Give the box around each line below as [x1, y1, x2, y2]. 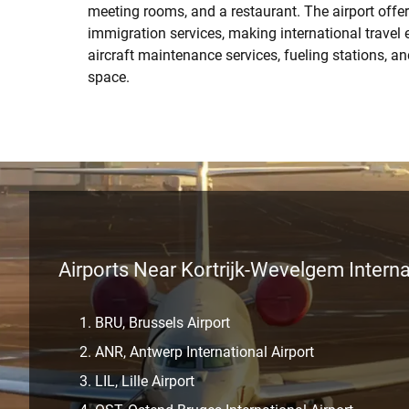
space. [88, 68, 130, 87]
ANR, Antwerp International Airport [95, 343, 314, 362]
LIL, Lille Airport [95, 372, 194, 391]
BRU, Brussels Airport [95, 314, 230, 332]
